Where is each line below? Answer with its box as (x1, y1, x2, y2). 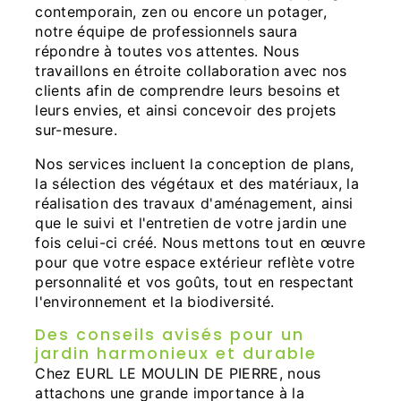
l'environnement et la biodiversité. (35, 293, 275, 311)
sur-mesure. (35, 121, 117, 140)
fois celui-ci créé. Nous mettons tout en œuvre (35, 234, 366, 252)
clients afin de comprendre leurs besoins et (35, 81, 341, 100)
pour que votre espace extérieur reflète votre (35, 253, 355, 272)
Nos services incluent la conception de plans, (35, 155, 354, 174)
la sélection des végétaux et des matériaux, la (35, 175, 360, 193)
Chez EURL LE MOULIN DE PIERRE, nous (35, 364, 321, 383)
